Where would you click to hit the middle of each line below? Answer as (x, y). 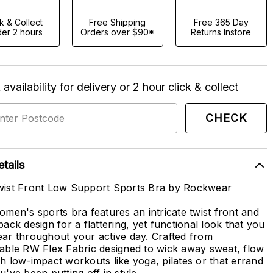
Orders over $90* (118, 32)
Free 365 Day (221, 22)
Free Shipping (118, 22)
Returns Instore (221, 32)
